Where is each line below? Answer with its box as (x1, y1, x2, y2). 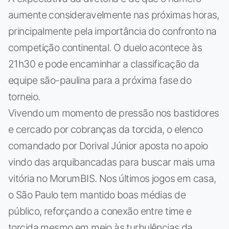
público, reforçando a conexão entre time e (8, 204, 192, 217)
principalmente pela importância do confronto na (8, 25, 217, 37)
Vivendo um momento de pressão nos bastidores (8, 106, 219, 119)
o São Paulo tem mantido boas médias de (8, 188, 186, 201)
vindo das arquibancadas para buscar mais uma (8, 155, 215, 168)
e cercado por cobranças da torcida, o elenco (8, 123, 203, 135)
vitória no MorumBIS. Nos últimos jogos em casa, (8, 172, 216, 185)
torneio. (8, 90, 40, 103)
